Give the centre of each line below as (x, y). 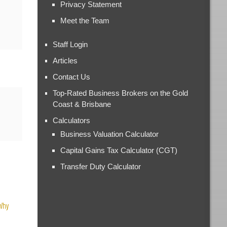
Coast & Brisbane (82, 104)
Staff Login (70, 44)
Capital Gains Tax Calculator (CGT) (119, 150)
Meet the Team (85, 20)
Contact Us (72, 77)
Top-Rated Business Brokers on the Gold (121, 93)
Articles (65, 60)
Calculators (72, 120)
